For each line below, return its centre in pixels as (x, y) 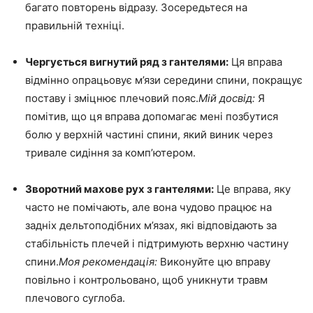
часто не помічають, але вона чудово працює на (148, 207)
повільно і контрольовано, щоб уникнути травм (146, 279)
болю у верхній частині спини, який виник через (149, 134)
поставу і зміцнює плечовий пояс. (112, 98)
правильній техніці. (75, 25)
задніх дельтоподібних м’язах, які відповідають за (151, 225)
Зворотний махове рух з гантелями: (119, 189)
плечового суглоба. (75, 298)
